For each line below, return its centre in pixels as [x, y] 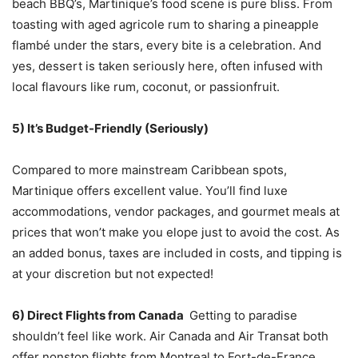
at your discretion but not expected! [114, 273]
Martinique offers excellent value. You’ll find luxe [150, 190]
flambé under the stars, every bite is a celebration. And [167, 45]
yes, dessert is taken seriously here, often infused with [167, 66]
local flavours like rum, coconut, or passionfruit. [147, 86]
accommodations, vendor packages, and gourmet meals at [176, 211]
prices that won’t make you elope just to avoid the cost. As [176, 232]
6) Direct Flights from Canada [99, 315]
